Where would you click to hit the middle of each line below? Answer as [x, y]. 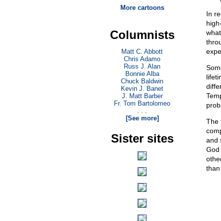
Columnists [142, 35]
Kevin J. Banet [142, 89]
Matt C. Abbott [142, 52]
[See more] [142, 118]
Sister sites [142, 138]
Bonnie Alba [142, 74]
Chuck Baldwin [142, 81]
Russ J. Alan [142, 66]
